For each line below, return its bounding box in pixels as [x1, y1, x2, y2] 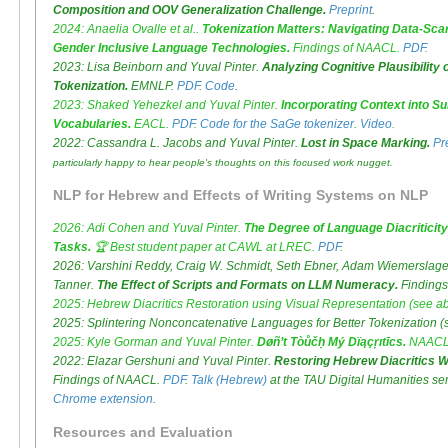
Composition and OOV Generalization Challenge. [53, 3, 326, 18]
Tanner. [53, 278, 97, 293]
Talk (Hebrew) [191, 373, 267, 388]
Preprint [329, 3, 372, 18]
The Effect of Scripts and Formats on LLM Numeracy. [97, 278, 398, 293]
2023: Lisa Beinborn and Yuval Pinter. [53, 60, 262, 75]
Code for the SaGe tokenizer [200, 117, 354, 132]
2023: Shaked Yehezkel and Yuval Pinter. [53, 98, 281, 113]
